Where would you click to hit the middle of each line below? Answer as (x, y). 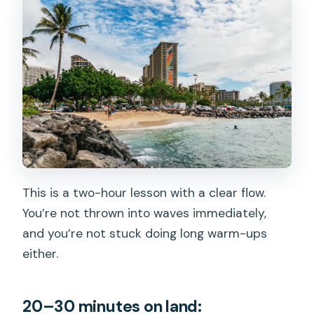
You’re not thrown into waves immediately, (145, 213)
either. (41, 253)
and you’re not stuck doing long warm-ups (145, 233)
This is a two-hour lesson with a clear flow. (144, 192)
